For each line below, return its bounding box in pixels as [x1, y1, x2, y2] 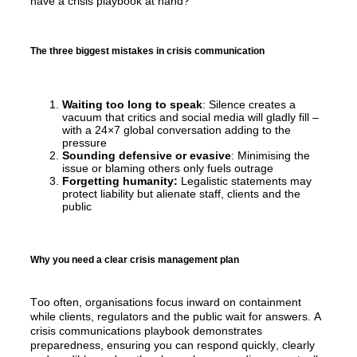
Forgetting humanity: [62, 175, 178, 188]
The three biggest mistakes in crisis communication [30, 45, 265, 57]
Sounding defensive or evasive [62, 149, 231, 163]
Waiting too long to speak [62, 98, 202, 112]
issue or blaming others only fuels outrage [62, 162, 273, 175]
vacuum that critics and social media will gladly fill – [62, 111, 319, 124]
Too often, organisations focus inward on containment [30, 295, 301, 308]
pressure [62, 136, 107, 150]
